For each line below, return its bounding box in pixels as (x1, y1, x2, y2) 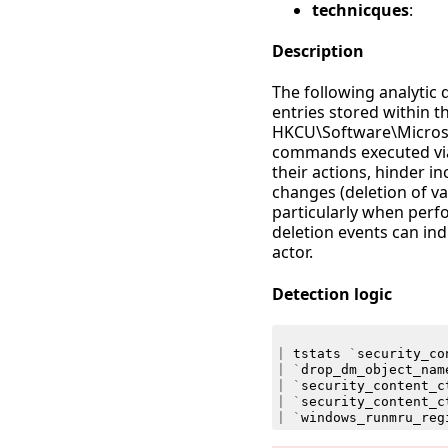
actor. (272, 241, 313, 264)
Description (272, 40, 364, 63)
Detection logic (272, 282, 392, 305)
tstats (292, 345, 341, 361)
